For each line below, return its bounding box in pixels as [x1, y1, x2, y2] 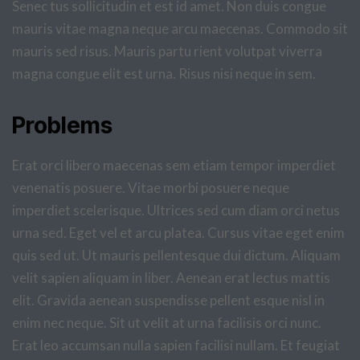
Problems [12, 112, 112, 139]
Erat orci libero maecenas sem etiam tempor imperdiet [12, 157, 336, 174]
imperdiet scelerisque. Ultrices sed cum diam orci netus [12, 202, 340, 219]
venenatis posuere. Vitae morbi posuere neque [12, 179, 289, 196]
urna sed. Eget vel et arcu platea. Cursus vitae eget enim [12, 224, 345, 241]
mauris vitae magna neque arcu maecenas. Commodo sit [12, 20, 348, 37]
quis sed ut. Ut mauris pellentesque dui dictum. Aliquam [12, 247, 341, 264]
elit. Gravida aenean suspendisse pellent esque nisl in [12, 292, 325, 309]
